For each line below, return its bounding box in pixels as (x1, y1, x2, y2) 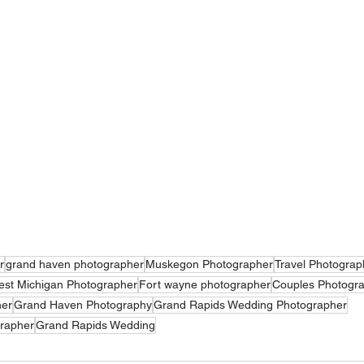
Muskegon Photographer (145, 258, 273, 271)
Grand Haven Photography (14, 298, 152, 312)
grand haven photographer (6, 258, 144, 271)
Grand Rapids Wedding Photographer (154, 298, 347, 312)
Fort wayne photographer (139, 278, 271, 292)
